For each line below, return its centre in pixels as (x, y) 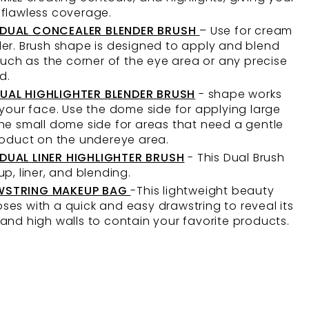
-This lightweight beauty (202, 191)
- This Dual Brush (235, 158)
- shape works (239, 94)
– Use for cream (246, 31)
